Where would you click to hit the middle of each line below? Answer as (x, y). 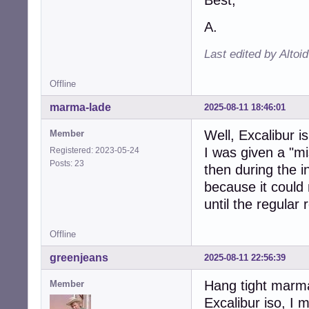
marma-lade (80, 107)
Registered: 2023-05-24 (94, 150)
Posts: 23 (69, 163)
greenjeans (79, 257)
